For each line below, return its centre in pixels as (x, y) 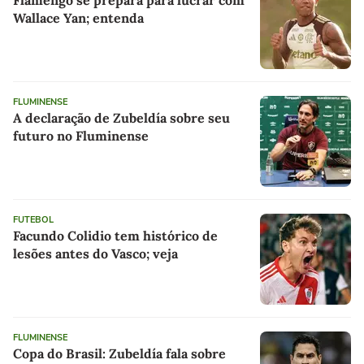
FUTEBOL (33, 220)
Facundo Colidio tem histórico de (115, 236)
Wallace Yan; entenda (78, 18)
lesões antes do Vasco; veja (95, 254)
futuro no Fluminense (81, 136)
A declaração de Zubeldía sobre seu (121, 118)
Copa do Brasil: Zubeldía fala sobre (119, 354)
